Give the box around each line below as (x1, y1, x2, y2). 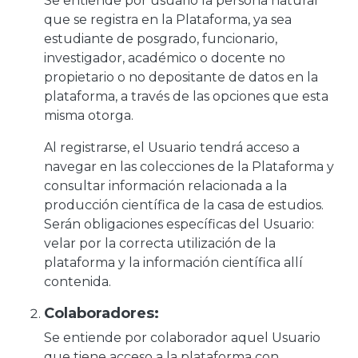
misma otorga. (44, 108, 133, 123)
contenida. (44, 274, 111, 289)
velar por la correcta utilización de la (44, 236, 276, 251)
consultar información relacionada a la (44, 178, 287, 193)
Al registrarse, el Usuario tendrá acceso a (44, 140, 300, 155)
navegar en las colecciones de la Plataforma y (44, 159, 334, 174)
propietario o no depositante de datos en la (44, 70, 318, 85)
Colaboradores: (44, 304, 159, 322)
